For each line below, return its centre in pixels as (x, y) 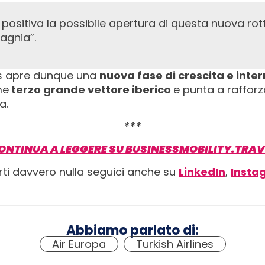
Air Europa (79, 244)
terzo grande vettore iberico (91, 89)
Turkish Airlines (174, 244)
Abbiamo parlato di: (132, 231)
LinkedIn (202, 172)
